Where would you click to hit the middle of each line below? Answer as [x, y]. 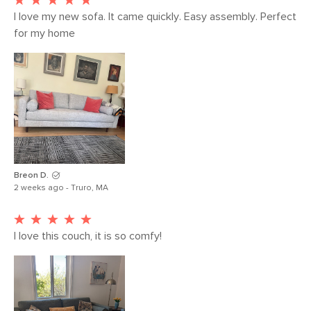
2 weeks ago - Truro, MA [61, 188]
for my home [46, 33]
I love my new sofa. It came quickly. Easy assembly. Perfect [155, 17]
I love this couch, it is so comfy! [88, 236]
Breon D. [31, 176]
